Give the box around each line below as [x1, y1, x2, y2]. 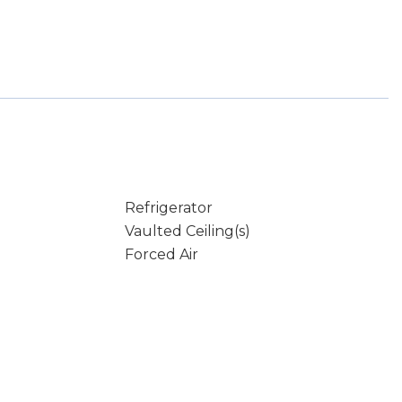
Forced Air [124, 246, 198, 263]
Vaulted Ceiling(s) [124, 223, 250, 240]
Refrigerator [124, 199, 213, 216]
